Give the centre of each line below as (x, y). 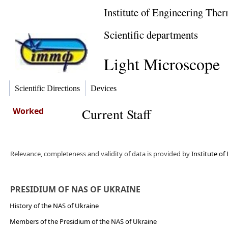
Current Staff (117, 114)
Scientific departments (151, 35)
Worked (28, 111)
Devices (104, 89)
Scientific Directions (47, 89)
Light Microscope (162, 64)
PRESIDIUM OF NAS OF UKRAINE (75, 189)
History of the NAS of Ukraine (54, 206)
